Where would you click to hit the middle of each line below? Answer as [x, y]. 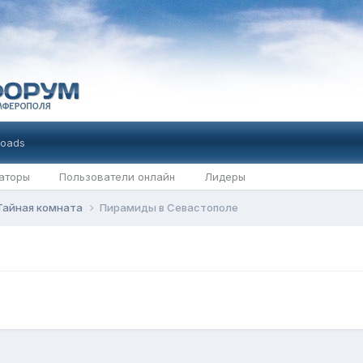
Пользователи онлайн [117, 177]
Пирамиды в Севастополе [169, 207]
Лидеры [224, 177]
